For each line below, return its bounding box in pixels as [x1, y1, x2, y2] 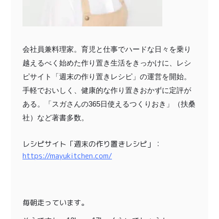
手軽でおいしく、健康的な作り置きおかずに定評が [22, 86, 191, 94]
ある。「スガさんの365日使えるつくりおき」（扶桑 [22, 99, 196, 108]
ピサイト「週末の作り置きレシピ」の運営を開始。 [22, 72, 191, 81]
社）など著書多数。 [22, 113, 88, 122]
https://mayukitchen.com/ [22, 150, 112, 161]
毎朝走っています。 [22, 197, 88, 208]
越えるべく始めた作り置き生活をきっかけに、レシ [22, 58, 191, 67]
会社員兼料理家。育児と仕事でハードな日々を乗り [22, 44, 191, 53]
